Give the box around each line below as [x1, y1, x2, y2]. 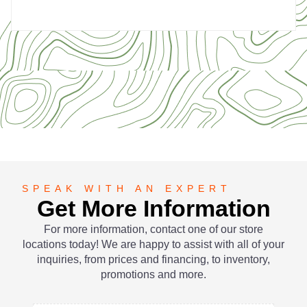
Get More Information [36, 195, 271, 221]
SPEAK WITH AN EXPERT [22, 183, 232, 194]
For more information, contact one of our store [44, 223, 263, 235]
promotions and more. [101, 269, 206, 280]
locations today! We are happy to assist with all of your [23, 238, 284, 250]
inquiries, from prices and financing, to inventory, [37, 254, 270, 265]
